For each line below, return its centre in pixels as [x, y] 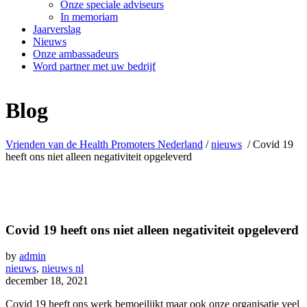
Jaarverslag [57, 29]
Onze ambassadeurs [76, 54]
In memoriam [89, 17]
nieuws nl [63, 269]
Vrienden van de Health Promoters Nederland [104, 144]
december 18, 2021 [47, 281]
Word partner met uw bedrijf [94, 66]
